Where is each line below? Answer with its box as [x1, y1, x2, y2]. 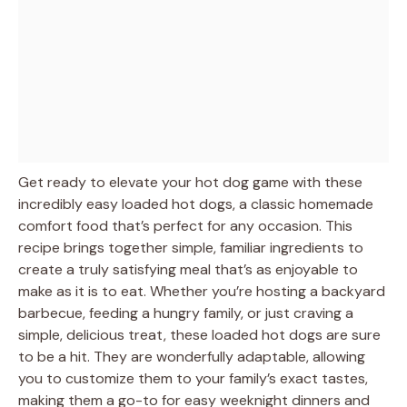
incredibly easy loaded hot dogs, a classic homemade [18, 194, 373, 213]
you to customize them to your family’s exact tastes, [18, 368, 368, 388]
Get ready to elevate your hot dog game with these [18, 172, 362, 192]
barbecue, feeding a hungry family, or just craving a [18, 303, 353, 323]
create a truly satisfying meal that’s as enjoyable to [18, 259, 358, 279]
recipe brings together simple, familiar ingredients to [18, 237, 363, 257]
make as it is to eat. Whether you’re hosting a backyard [18, 281, 385, 301]
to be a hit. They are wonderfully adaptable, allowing [18, 346, 365, 366]
